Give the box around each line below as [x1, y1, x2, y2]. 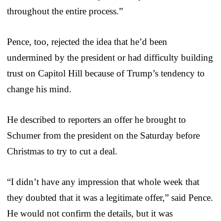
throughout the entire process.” [7, 5, 123, 16]
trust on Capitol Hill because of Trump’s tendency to [7, 68, 205, 78]
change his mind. [7, 83, 72, 94]
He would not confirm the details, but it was [7, 208, 173, 219]
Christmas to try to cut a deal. [7, 146, 117, 156]
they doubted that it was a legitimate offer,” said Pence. [7, 192, 213, 203]
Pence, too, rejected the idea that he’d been [7, 36, 167, 47]
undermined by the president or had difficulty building [7, 52, 213, 63]
